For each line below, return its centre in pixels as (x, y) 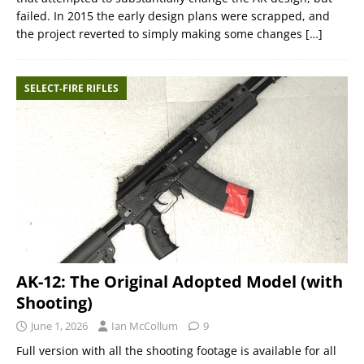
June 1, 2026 (59, 325)
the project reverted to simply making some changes (161, 34)
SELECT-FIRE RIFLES (71, 89)
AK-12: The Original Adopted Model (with (180, 281)
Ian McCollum (145, 325)
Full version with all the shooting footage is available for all (176, 350)
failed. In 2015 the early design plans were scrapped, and (173, 16)
